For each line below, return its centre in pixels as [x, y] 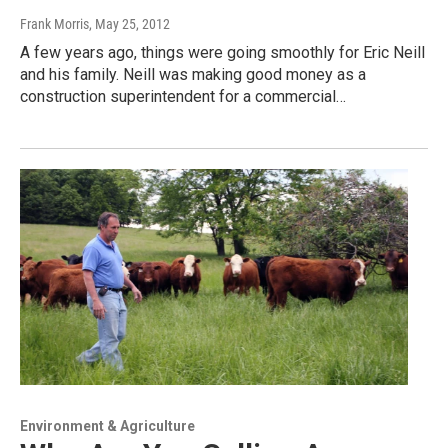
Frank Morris [54, 24]
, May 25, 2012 [129, 24]
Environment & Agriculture [107, 426]
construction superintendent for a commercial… [183, 97]
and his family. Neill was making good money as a [193, 75]
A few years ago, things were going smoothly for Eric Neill [222, 53]
